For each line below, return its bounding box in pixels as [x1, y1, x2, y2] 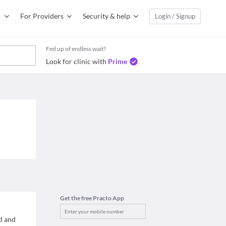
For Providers [20, 12, 64, 20]
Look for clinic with [46, 57, 106, 66]
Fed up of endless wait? [46, 45, 106, 52]
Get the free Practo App [60, 194, 124, 202]
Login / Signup [155, 12, 195, 20]
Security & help [83, 12, 130, 20]
